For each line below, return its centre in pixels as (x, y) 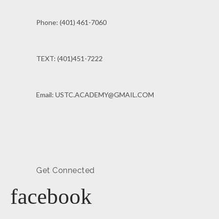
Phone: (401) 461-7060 (71, 22)
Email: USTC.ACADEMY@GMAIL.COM (95, 95)
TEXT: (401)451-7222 (69, 58)
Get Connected (66, 170)
